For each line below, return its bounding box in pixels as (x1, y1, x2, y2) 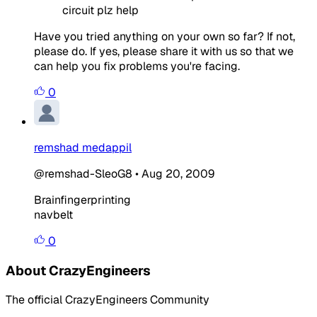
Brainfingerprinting (34, 192, 131, 207)
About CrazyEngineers (6, 261, 151, 279)
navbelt (34, 207, 73, 222)
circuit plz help (62, 2, 139, 18)
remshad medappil (34, 139, 132, 155)
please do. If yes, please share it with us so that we (34, 43, 294, 59)
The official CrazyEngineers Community (6, 292, 209, 308)
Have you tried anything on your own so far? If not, (34, 28, 295, 44)
